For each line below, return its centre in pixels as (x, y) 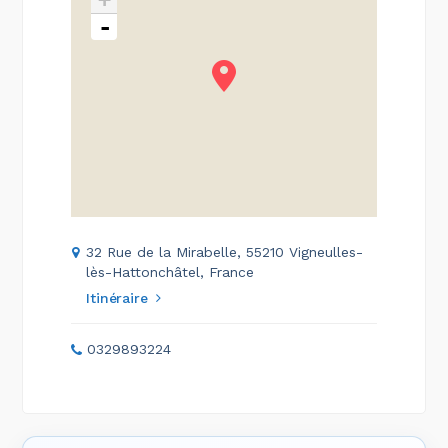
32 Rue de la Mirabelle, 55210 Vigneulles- (225, 251)
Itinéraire (117, 297)
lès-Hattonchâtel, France (170, 271)
